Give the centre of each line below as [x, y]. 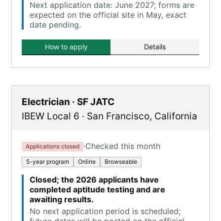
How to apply [66, 47]
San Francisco [118, 116]
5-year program [48, 162]
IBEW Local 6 [51, 116]
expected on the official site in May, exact [108, 15]
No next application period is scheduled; [105, 211]
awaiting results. [62, 199]
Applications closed [53, 146]
